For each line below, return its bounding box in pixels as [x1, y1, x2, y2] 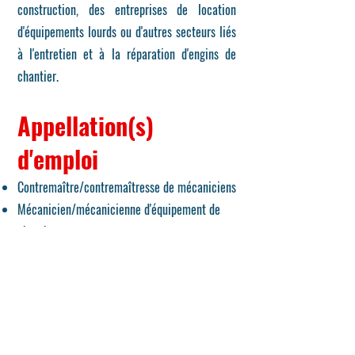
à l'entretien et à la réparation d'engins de [17, 44, 236, 63]
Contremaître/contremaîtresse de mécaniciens [17, 177, 236, 197]
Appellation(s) [17, 108, 154, 143]
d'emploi [17, 141, 98, 177]
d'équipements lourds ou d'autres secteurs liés [17, 22, 236, 41]
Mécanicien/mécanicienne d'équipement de [17, 200, 220, 219]
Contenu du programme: [16, 274, 198, 301]
